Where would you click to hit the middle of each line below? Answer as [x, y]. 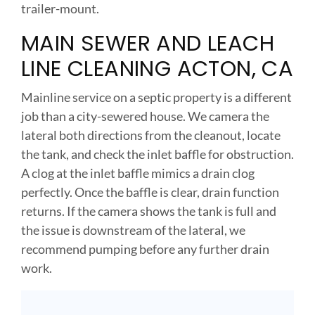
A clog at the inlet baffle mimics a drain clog [138, 173]
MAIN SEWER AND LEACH [148, 44]
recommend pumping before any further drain [145, 249]
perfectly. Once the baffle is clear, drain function [150, 192]
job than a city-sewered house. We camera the [145, 116]
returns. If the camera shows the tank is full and [149, 211]
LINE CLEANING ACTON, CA [157, 69]
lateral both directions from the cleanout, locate [151, 135]
